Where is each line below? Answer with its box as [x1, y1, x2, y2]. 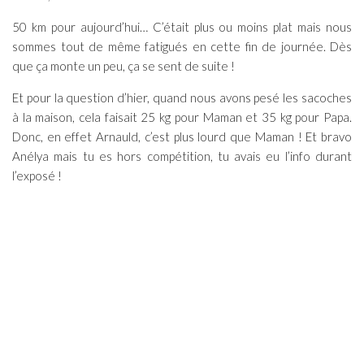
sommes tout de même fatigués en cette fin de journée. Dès [12, 38, 352, 54]
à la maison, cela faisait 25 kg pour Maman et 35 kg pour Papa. [12, 109, 352, 124]
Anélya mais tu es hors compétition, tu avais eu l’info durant [12, 148, 352, 163]
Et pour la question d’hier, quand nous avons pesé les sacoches [12, 89, 352, 105]
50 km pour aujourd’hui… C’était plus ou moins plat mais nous [12, 19, 352, 34]
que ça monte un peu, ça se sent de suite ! [12, 58, 235, 73]
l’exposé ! [12, 167, 62, 183]
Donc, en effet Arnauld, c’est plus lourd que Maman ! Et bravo [12, 128, 352, 144]
